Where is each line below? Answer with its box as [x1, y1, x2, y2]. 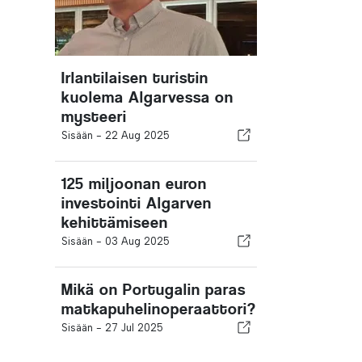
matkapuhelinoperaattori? [61, 299, 256, 318]
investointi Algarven [61, 193, 212, 213]
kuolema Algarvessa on [61, 87, 234, 107]
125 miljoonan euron [61, 174, 207, 193]
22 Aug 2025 [105, 128, 170, 141]
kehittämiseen [61, 213, 168, 232]
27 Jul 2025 [105, 321, 163, 334]
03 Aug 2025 [105, 234, 170, 247]
